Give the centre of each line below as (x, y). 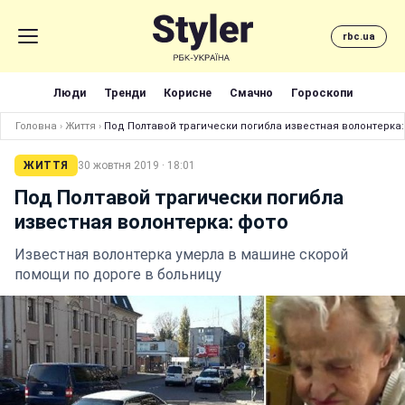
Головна (36, 126)
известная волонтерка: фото (151, 222)
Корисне (187, 92)
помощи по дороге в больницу (118, 274)
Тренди (124, 92)
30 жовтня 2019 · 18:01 (136, 165)
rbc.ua (359, 36)
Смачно (251, 92)
